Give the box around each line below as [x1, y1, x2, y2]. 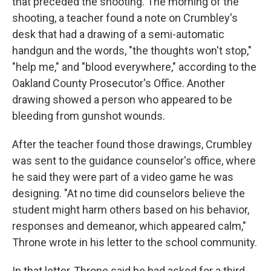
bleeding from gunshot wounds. [12, 109, 165, 122]
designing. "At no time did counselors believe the [12, 187, 245, 200]
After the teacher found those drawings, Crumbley [12, 138, 252, 151]
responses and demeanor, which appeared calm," [12, 220, 246, 232]
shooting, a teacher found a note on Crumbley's [12, 11, 238, 24]
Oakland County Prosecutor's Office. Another [12, 77, 225, 90]
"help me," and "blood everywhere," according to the [12, 60, 256, 73]
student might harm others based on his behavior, [12, 203, 249, 216]
